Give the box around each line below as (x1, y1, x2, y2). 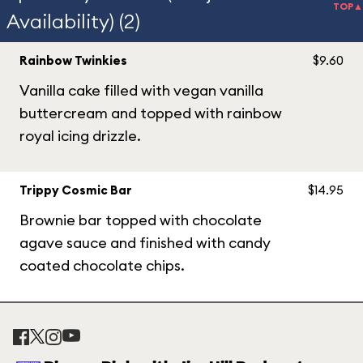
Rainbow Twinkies (19, 53, 127, 68)
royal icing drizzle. (19, 126, 141, 145)
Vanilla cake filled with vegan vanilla (19, 81, 263, 100)
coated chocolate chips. (19, 256, 185, 275)
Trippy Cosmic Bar (19, 182, 132, 198)
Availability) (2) (6, 9, 140, 33)
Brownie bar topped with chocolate (19, 211, 262, 229)
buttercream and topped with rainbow (19, 104, 282, 122)
